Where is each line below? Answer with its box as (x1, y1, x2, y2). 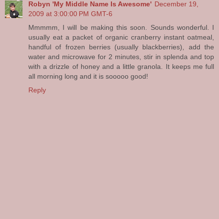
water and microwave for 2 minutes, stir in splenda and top (28, 53, 214, 61)
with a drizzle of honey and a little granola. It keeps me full (28, 63, 214, 71)
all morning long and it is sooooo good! (28, 72, 148, 81)
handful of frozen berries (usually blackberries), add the (28, 43, 214, 51)
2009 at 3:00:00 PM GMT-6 (28, 10, 112, 18)
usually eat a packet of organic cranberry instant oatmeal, (28, 33, 214, 42)
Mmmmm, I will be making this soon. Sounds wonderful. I (28, 23, 214, 32)
